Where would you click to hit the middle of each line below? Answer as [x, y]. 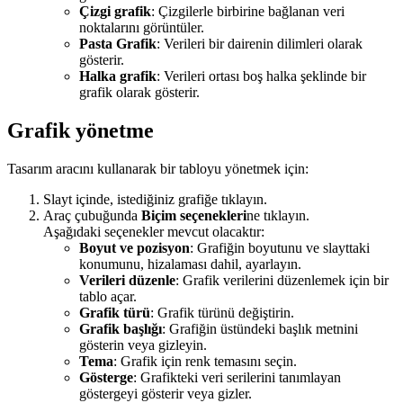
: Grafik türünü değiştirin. [222, 312]
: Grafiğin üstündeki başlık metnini [260, 328]
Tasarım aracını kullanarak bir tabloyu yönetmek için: [158, 168]
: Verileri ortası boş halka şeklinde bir [261, 76]
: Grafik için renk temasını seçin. [205, 361]
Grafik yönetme [81, 130]
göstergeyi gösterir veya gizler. [166, 393]
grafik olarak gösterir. [139, 93]
